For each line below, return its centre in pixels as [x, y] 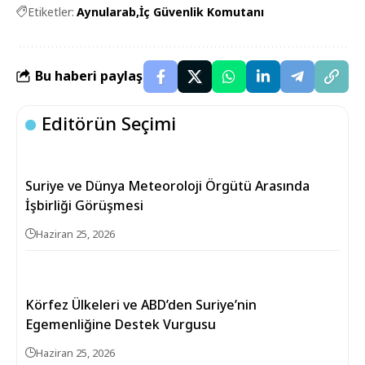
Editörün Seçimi [109, 123]
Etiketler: [51, 11]
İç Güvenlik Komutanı [202, 11]
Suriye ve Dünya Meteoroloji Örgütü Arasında [167, 185]
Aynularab [106, 11]
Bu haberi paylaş [89, 76]
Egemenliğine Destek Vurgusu [121, 324]
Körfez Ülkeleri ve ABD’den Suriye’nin [141, 304]
